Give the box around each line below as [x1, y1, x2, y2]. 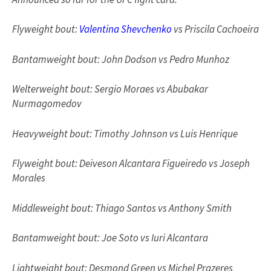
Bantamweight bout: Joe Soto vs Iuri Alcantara [12, 231, 208, 245]
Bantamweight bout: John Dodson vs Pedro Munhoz [12, 52, 229, 66]
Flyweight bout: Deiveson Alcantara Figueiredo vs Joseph [12, 157, 250, 171]
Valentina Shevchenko [79, 22, 172, 36]
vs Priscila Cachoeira [172, 22, 259, 36]
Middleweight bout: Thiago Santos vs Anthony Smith [12, 201, 232, 215]
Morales [12, 171, 45, 185]
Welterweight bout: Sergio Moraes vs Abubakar [12, 82, 208, 96]
